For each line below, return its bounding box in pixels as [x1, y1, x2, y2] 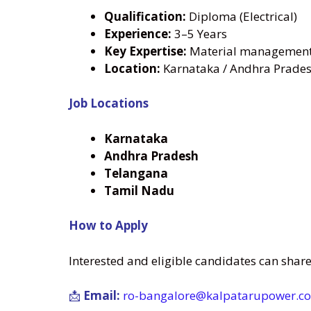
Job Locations [69, 95, 149, 112]
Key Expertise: [104, 42, 187, 59]
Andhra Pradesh [104, 147, 199, 164]
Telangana [104, 165, 168, 181]
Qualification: [104, 8, 186, 24]
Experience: [104, 25, 171, 42]
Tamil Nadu [104, 182, 174, 199]
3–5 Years [171, 25, 227, 42]
